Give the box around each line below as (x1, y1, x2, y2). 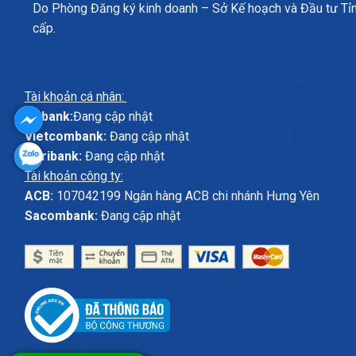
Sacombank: (24, 207, 98, 223)
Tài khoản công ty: (24, 168, 123, 184)
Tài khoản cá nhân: (24, 88, 127, 104)
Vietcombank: (24, 128, 106, 144)
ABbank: (24, 108, 73, 124)
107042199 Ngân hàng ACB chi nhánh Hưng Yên (52, 188, 319, 203)
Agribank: (24, 148, 82, 164)
